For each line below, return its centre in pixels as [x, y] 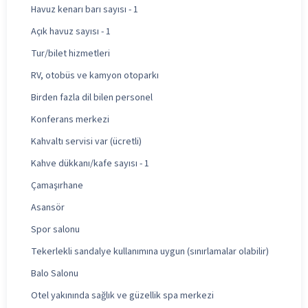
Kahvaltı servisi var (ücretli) [86, 141]
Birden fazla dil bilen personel [92, 97]
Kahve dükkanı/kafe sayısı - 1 [90, 163]
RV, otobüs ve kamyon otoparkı [95, 75]
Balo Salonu [55, 273]
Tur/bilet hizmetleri [70, 53]
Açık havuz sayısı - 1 [71, 31]
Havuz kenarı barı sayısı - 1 [85, 9]
